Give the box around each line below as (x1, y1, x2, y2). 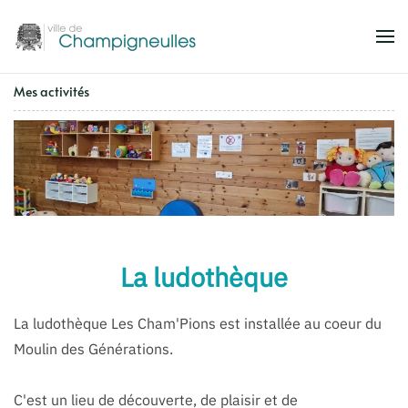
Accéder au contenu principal (41, 43, 232, 61)
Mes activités (14, 83, 89, 100)
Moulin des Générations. (14, 339, 173, 358)
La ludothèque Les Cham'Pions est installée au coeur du (14, 313, 382, 332)
